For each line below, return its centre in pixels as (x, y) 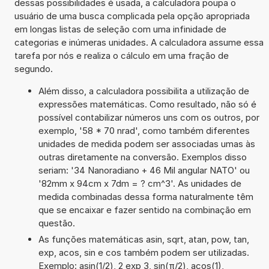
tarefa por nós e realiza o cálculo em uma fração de (121, 55)
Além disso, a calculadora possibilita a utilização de (144, 91)
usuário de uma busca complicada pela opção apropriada (132, 16)
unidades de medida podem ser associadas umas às (147, 144)
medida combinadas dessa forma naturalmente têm (146, 196)
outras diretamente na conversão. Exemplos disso (142, 157)
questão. (56, 223)
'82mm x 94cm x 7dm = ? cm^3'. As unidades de (140, 183)
